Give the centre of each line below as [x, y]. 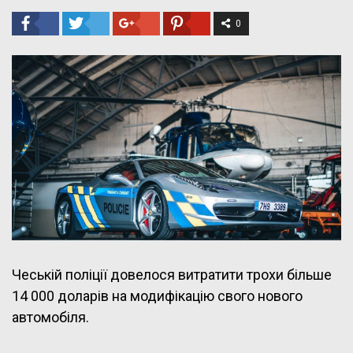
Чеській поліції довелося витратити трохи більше [172, 274]
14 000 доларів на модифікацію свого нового [157, 295]
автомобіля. [50, 317]
